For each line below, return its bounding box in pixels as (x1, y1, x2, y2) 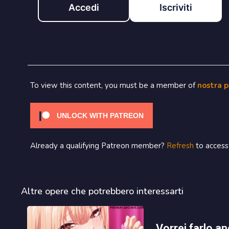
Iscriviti (159, 2, 192, 13)
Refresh (166, 141, 194, 151)
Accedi (68, 2, 99, 13)
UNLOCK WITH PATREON (54, 111, 144, 120)
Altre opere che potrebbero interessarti (21, 185, 184, 197)
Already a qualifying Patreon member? (30, 141, 167, 151)
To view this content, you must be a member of (30, 80, 197, 90)
